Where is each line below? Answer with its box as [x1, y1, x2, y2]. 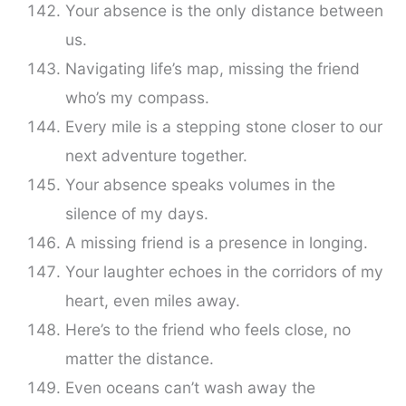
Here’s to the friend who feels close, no [64, 320, 351, 340]
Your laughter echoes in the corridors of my [64, 262, 383, 282]
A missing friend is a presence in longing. [64, 233, 368, 253]
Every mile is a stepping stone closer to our [64, 117, 382, 137]
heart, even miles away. [64, 291, 240, 311]
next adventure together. [64, 146, 247, 166]
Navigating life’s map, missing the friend [64, 59, 360, 79]
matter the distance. [64, 349, 214, 369]
